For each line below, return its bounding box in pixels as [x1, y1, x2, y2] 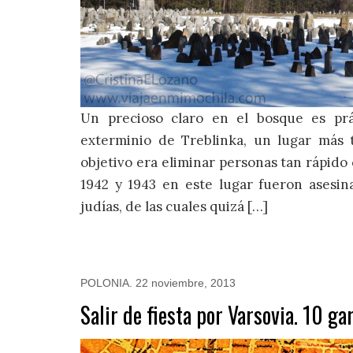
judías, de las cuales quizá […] [80, 197, 268, 215]
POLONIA [80, 277, 129, 289]
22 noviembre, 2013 [136, 277, 236, 289]
